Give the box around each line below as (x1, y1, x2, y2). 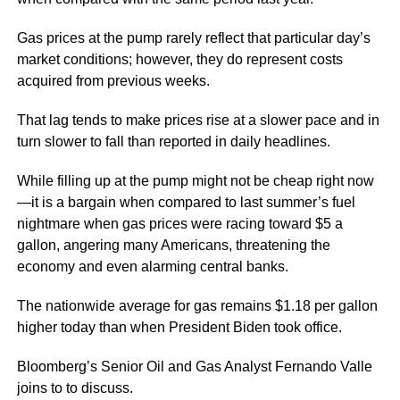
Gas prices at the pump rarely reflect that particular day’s (16, 29, 371, 46)
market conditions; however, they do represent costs (16, 51, 343, 67)
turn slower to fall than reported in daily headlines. (16, 133, 330, 149)
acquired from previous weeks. (16, 72, 210, 88)
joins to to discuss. (16, 379, 133, 396)
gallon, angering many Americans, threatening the (16, 237, 330, 253)
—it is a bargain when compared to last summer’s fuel (16, 194, 355, 210)
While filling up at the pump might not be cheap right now (16, 172, 374, 188)
